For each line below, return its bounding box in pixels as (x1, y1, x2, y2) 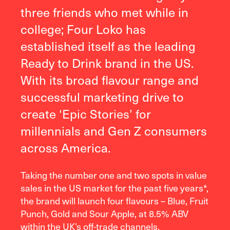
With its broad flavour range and (21, 70, 199, 89)
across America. (21, 138, 110, 157)
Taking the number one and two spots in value (21, 168, 207, 182)
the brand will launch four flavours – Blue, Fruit (21, 194, 208, 208)
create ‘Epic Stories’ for (21, 104, 151, 123)
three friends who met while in (21, 3, 188, 22)
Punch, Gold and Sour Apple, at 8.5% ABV (21, 206, 188, 221)
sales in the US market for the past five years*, (21, 181, 208, 195)
